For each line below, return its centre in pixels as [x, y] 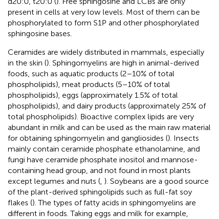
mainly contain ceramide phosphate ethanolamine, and [104, 149]
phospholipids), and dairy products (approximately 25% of [107, 106]
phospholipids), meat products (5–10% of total [89, 84]
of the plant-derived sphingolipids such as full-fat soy [100, 192]
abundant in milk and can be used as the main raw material [109, 127]
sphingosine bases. [40, 33]
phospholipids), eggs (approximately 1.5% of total [93, 95]
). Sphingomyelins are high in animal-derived [123, 63]
